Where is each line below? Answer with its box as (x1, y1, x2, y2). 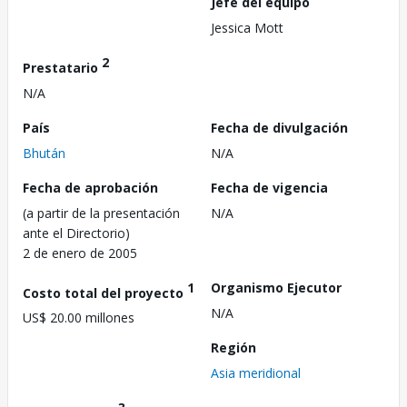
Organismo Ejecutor (211, 278, 342, 296)
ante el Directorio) (23, 223, 130, 242)
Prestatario (23, 58, 102, 76)
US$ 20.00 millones (23, 309, 134, 327)
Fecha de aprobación (23, 178, 158, 196)
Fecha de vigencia (211, 178, 328, 196)
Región (211, 338, 256, 356)
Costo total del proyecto (23, 283, 187, 302)
